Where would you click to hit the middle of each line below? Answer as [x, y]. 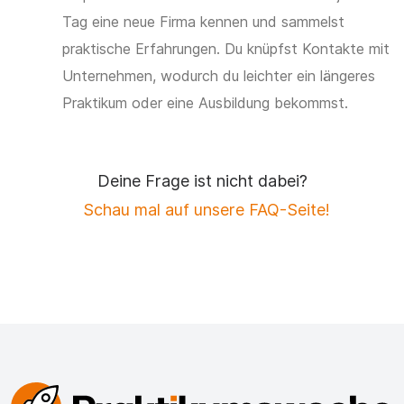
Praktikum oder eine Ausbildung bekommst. [205, 102]
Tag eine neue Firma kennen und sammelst [203, 21]
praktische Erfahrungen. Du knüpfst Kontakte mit [226, 48]
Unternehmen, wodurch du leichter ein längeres [219, 75]
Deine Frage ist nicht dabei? [202, 180]
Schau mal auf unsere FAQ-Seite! [207, 209]
